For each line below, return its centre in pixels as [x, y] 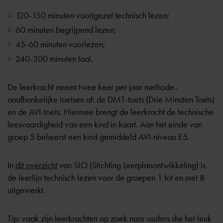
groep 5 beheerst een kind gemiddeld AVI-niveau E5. [99, 137]
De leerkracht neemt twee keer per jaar [76, 87]
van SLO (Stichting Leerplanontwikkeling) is [131, 165]
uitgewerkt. [26, 190]
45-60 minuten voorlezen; [60, 44]
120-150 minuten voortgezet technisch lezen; [92, 15]
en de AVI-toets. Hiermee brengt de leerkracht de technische [111, 112]
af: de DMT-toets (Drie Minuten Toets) [149, 100]
